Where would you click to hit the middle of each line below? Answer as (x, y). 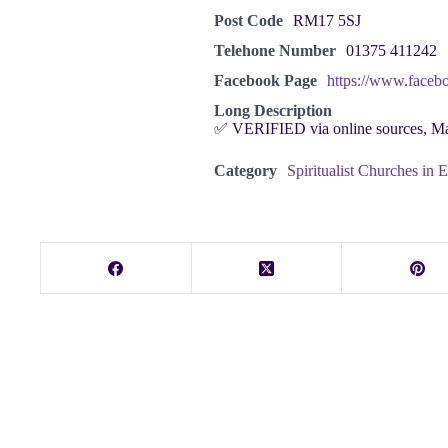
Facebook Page (265, 80)
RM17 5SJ (327, 20)
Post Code (248, 20)
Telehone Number (275, 50)
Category (245, 170)
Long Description (273, 110)
